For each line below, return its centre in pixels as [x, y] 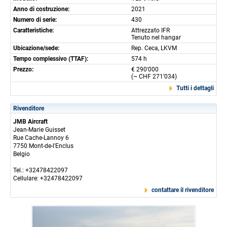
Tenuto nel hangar [156, 37]
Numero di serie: [35, 20]
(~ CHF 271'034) [154, 77]
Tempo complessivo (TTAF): [51, 59]
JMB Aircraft [30, 122]
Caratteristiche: [33, 30]
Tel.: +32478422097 [41, 170]
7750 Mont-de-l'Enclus [43, 146]
